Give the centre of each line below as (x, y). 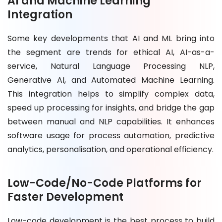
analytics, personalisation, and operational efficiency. (111, 149)
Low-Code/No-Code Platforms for (105, 183)
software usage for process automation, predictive (111, 135)
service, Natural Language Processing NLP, (111, 66)
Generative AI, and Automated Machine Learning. (111, 80)
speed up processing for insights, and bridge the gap (111, 108)
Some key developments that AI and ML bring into (111, 38)
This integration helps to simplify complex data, (111, 94)
